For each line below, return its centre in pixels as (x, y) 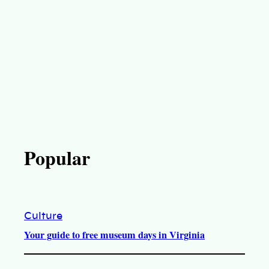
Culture (43, 216)
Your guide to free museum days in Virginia (114, 234)
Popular (57, 157)
